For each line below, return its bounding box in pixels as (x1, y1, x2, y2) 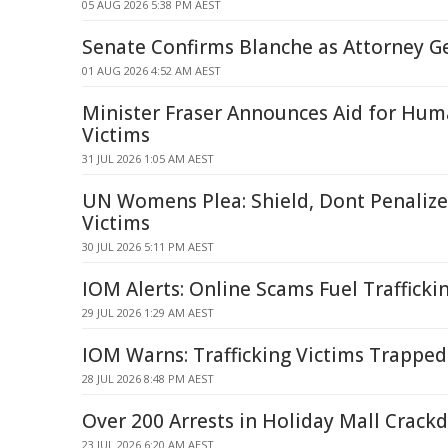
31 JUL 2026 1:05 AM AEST (82, 151, 214, 166)
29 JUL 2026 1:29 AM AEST (82, 305, 214, 320)
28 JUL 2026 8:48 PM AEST (82, 371, 214, 386)
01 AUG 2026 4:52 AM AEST (82, 63, 221, 78)
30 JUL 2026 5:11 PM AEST (82, 239, 214, 254)
